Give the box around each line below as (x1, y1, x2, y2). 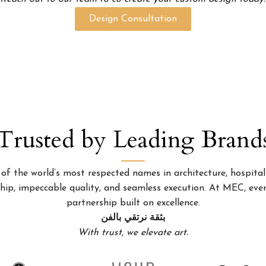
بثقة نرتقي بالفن (101, 213, 165, 223)
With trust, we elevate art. (78, 228, 188, 238)
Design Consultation (88, 14, 177, 24)
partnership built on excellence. (66, 198, 200, 208)
